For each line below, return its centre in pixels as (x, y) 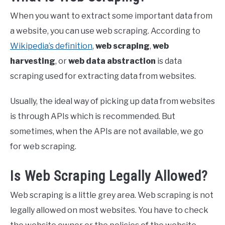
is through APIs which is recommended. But (93, 117)
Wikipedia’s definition (51, 46)
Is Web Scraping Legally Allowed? (109, 176)
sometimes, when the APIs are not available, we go (107, 132)
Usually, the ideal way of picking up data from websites (113, 101)
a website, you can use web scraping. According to (105, 31)
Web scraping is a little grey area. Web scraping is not (112, 195)
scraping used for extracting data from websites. (104, 76)
